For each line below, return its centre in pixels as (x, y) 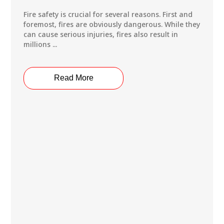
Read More (73, 78)
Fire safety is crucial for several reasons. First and (108, 14)
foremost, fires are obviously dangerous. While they (112, 24)
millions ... (40, 44)
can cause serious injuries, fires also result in (101, 34)
